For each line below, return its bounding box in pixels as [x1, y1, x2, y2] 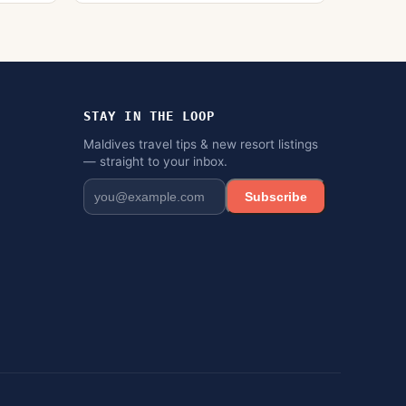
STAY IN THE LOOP [83, 109, 216, 124]
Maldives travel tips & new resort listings [83, 136, 318, 151]
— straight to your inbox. [83, 153, 227, 169]
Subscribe [244, 188, 307, 204]
